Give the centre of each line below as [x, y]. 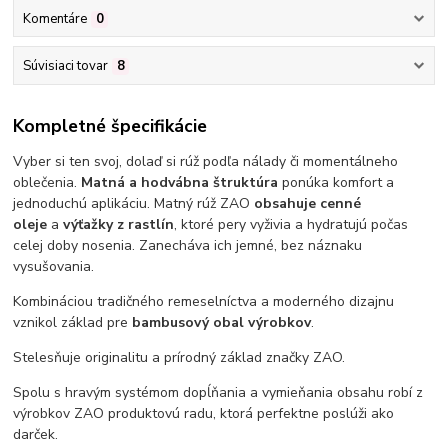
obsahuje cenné [308, 204]
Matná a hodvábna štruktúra [180, 183]
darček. [36, 435]
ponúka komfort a [336, 183]
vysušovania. [54, 267]
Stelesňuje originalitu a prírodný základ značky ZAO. [179, 358]
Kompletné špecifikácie [110, 126]
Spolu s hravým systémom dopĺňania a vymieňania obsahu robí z [218, 393]
